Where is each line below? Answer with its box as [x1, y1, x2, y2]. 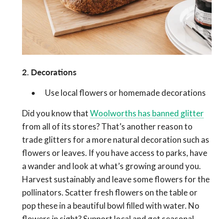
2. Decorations [22, 67, 76, 78]
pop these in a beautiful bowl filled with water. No [22, 200, 199, 211]
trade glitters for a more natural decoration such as [22, 134, 209, 145]
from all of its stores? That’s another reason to [22, 121, 193, 132]
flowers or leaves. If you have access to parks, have [22, 148, 207, 158]
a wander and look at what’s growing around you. [22, 161, 201, 172]
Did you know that [22, 108, 90, 119]
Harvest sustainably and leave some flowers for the [22, 174, 210, 185]
